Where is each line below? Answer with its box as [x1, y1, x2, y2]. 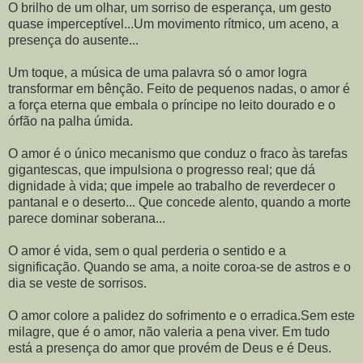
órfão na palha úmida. [8, 114, 133, 129]
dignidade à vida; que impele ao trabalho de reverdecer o [8, 179, 335, 194]
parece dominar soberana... [8, 211, 169, 226]
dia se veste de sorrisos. [8, 276, 147, 291]
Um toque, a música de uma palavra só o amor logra [8, 66, 307, 80]
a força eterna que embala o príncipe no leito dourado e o [8, 98, 335, 113]
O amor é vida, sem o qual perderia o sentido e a [8, 244, 286, 258]
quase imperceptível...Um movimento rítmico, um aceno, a [8, 17, 339, 32]
